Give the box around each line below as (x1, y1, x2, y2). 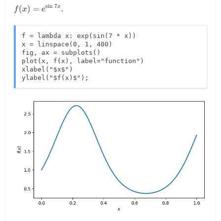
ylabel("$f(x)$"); (22, 74, 89, 81)
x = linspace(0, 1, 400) (22, 40, 112, 48)
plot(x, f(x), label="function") (22, 57, 144, 65)
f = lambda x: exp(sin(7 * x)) (22, 32, 136, 39)
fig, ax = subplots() (22, 48, 101, 56)
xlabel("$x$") (22, 65, 73, 73)
